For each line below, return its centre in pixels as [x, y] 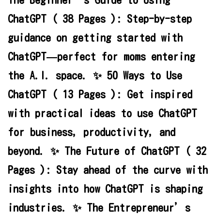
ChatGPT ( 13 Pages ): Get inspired [100, 95]
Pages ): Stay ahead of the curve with [108, 170]
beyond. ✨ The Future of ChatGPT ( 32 [107, 151]
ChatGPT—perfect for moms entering [101, 57]
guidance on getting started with [95, 38]
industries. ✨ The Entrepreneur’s [99, 208]
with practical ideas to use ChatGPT [102, 114]
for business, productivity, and [92, 132]
